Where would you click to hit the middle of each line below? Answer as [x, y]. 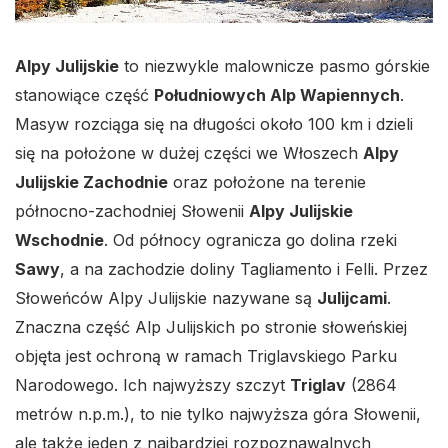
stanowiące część [84, 95]
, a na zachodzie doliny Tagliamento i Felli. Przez [244, 269]
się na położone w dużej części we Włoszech [189, 153]
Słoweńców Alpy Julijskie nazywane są [166, 298]
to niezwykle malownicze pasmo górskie [274, 66]
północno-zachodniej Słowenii [132, 211]
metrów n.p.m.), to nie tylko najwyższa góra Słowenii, [218, 414]
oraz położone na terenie [267, 182]
